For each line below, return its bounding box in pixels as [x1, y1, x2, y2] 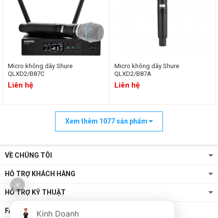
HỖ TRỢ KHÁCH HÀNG [5, 169, 75, 178]
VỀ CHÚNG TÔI [5, 151, 52, 159]
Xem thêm [65, 117, 99, 125]
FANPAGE [5, 206, 35, 215]
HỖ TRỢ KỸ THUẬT [5, 188, 66, 196]
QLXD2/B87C [8, 70, 44, 77]
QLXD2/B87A [114, 70, 151, 77]
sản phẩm [115, 117, 149, 125]
